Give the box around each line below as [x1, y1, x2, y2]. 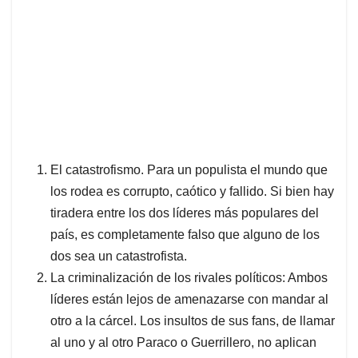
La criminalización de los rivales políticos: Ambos [50, 271, 328, 285]
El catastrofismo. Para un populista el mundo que [50, 163, 328, 177]
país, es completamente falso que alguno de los [50, 228, 320, 242]
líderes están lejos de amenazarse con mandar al [50, 292, 328, 307]
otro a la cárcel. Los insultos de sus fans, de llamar [50, 314, 335, 328]
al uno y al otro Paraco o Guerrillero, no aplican [50, 336, 316, 350]
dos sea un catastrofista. [50, 249, 187, 264]
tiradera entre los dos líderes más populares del [50, 206, 319, 221]
